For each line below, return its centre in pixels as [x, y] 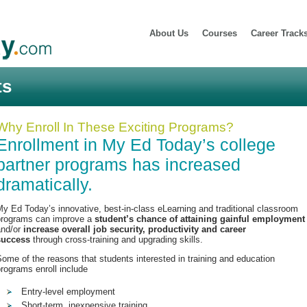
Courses [220, 33]
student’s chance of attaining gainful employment [200, 219]
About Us [169, 33]
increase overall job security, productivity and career [135, 229]
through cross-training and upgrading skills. [116, 240]
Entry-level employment [68, 292]
